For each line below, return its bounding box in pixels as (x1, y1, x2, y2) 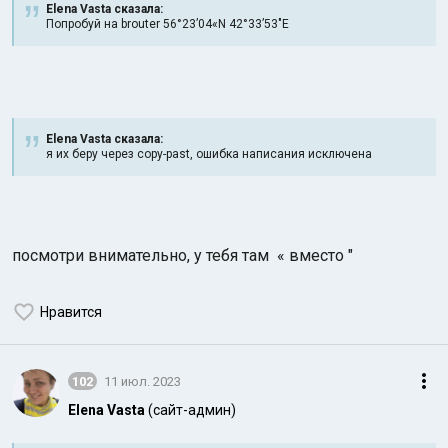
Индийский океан (213, 158, 333, 174)
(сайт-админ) (148, 402, 236, 418)
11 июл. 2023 (104, 373, 181, 389)
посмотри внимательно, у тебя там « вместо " (12, 246, 353, 265)
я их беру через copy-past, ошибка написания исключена (46, 147, 372, 161)
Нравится (40, 304, 102, 320)
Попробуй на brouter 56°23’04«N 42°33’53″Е (46, 17, 289, 31)
